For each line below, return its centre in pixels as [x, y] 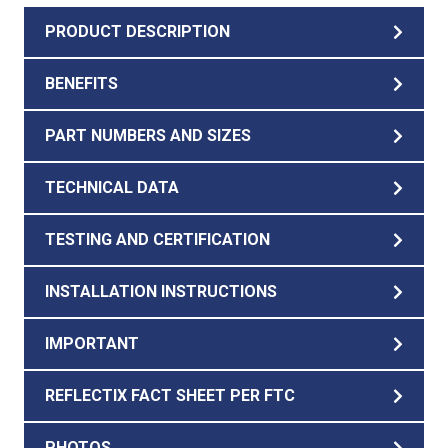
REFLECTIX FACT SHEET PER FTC [170, 395]
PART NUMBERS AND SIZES [148, 135]
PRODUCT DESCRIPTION [137, 31]
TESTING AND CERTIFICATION [157, 239]
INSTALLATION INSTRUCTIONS [161, 291]
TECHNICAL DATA [112, 187]
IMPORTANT [92, 343]
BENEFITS [81, 83]
